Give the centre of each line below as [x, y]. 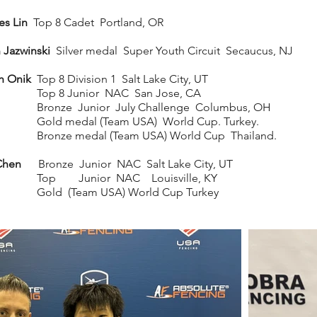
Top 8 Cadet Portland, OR [96, 22]
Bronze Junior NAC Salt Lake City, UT [127, 163]
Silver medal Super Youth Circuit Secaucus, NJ [172, 50]
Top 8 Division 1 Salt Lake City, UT [120, 79]
